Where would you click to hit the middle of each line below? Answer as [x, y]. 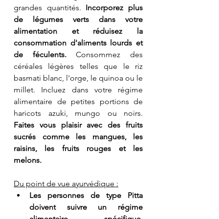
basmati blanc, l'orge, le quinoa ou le [78, 78]
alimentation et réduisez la [78, 31]
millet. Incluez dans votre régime [78, 89]
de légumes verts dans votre [78, 19]
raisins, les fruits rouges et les [78, 148]
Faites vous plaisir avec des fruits [78, 125]
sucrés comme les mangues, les [78, 136]
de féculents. [40, 54]
